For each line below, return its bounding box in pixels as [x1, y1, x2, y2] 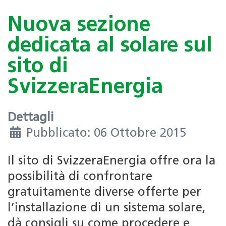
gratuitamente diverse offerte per [8, 187, 201, 199]
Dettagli [8, 112, 54, 125]
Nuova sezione [8, 15, 150, 36]
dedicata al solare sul [8, 36, 212, 57]
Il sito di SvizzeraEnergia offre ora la [8, 155, 215, 168]
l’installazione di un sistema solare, [8, 202, 206, 215]
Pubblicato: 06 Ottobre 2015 [26, 128, 186, 140]
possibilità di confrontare [8, 171, 152, 184]
